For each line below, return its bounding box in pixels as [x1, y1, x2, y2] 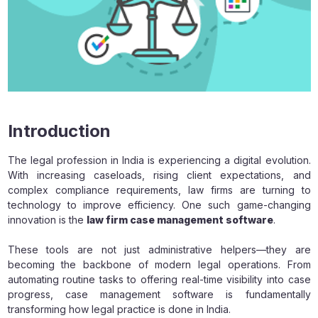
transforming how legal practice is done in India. [7, 302, 231, 315]
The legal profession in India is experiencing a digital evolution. [7, 153, 311, 166]
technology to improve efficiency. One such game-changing [7, 198, 311, 211]
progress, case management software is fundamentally [7, 287, 311, 300]
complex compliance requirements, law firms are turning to [7, 183, 311, 196]
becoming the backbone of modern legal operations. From [7, 258, 311, 270]
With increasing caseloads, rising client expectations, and [7, 168, 311, 181]
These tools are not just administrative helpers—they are [7, 243, 311, 256]
